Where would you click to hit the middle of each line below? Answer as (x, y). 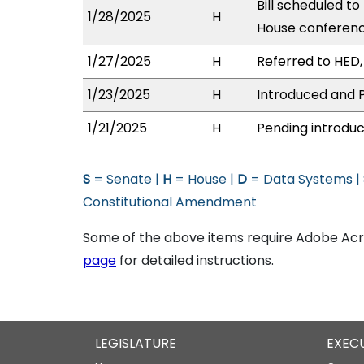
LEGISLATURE (136, 343)
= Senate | (126, 179)
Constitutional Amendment (170, 202)
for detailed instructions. (195, 260)
